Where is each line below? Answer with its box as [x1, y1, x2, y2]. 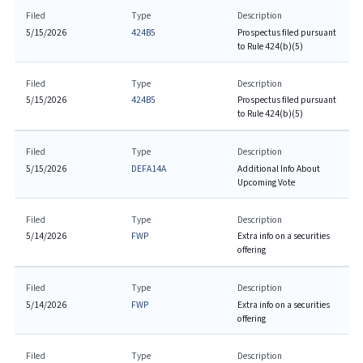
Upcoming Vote [237, 176, 295, 189]
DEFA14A [131, 162, 167, 175]
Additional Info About [237, 162, 320, 175]
